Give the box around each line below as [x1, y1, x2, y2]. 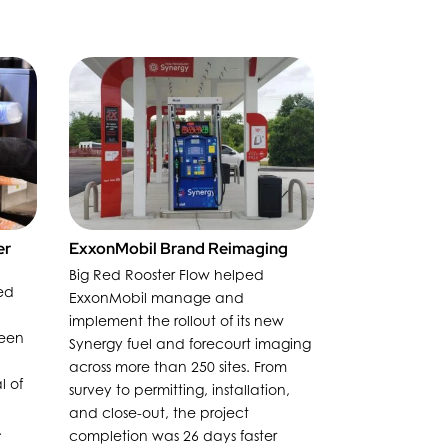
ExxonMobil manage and [68, 288, 244, 306]
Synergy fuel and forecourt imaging [68, 334, 311, 352]
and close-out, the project [68, 403, 249, 421]
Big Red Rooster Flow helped [68, 265, 264, 283]
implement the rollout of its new [68, 311, 284, 329]
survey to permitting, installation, [68, 380, 290, 398]
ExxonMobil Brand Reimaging [68, 238, 288, 260]
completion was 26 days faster [68, 426, 277, 444]
